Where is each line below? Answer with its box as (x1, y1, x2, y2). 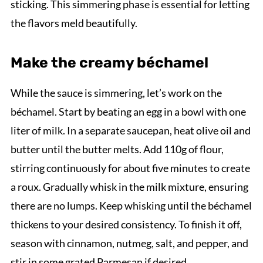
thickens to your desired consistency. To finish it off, (10, 218, 242, 231)
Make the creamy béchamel (10, 54, 208, 72)
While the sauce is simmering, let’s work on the (10, 86, 222, 100)
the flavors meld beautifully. (10, 16, 137, 30)
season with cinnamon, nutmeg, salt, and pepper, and (10, 237, 248, 250)
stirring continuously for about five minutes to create (10, 161, 250, 175)
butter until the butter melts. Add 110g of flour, (10, 143, 224, 156)
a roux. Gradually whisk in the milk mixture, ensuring (10, 180, 248, 194)
